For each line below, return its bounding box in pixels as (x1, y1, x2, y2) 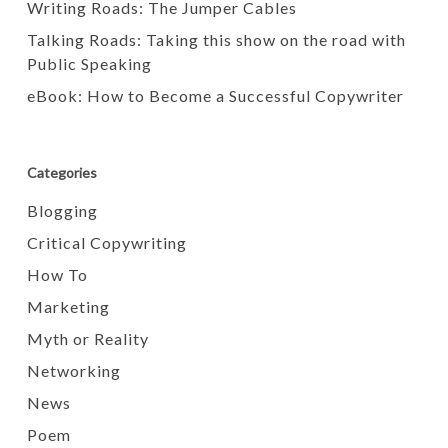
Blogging (26, 201, 98, 220)
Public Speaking (26, 54, 152, 73)
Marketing (26, 297, 110, 316)
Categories (26, 164, 97, 181)
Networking (26, 361, 121, 380)
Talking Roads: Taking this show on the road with (26, 30, 406, 49)
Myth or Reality (26, 329, 149, 348)
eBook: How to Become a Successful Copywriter (26, 86, 404, 105)
